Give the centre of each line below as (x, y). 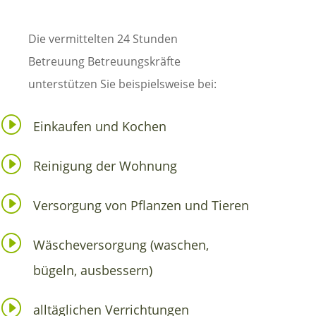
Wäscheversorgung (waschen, (121, 244)
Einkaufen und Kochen (100, 126)
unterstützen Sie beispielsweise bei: (122, 84)
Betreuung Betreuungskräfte (104, 61)
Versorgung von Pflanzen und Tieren (141, 205)
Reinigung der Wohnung (105, 165)
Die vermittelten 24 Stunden (103, 38)
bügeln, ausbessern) (93, 270)
